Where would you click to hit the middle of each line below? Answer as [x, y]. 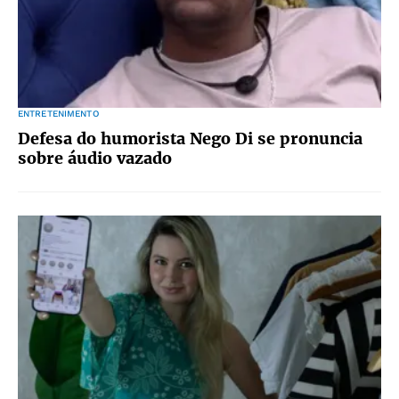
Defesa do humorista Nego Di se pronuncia [190, 138]
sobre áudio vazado [95, 158]
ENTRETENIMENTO [58, 114]
